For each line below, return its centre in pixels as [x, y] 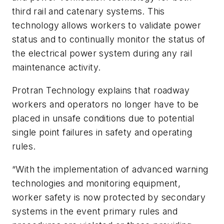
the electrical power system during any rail [102, 53]
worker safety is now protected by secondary [109, 197]
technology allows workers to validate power [107, 25]
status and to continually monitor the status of [109, 39]
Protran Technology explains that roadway [101, 90]
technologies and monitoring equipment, [96, 183]
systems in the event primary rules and [95, 211]
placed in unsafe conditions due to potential [103, 118]
